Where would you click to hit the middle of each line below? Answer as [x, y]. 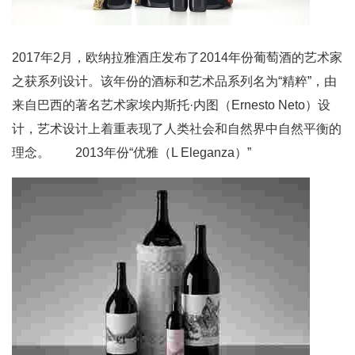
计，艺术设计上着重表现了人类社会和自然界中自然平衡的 [177, 129]
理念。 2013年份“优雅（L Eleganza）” [132, 153]
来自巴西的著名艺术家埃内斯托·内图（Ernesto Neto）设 [171, 105]
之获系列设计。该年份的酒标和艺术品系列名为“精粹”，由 [174, 81]
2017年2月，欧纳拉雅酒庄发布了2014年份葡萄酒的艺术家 [177, 57]
